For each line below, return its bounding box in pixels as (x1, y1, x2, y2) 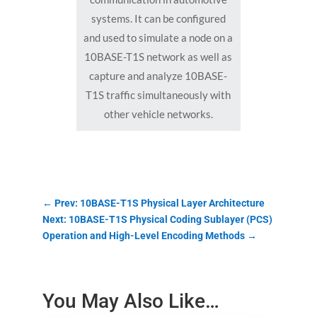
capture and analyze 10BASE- (89, 69, 228, 82)
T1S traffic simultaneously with (86, 88, 231, 101)
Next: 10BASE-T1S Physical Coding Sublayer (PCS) (42, 213, 272, 225)
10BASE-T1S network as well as (84, 50, 233, 63)
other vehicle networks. (103, 107, 213, 120)
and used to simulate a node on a (83, 30, 234, 44)
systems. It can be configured (91, 11, 226, 25)
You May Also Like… (42, 289, 219, 313)
